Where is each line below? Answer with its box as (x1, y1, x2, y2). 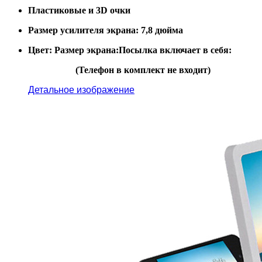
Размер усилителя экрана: (28, 25, 139, 35)
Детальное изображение (28, 84, 135, 95)
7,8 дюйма (141, 25, 183, 35)
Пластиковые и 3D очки (28, 5, 130, 15)
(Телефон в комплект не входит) (75, 64, 211, 75)
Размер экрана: (54, 44, 119, 55)
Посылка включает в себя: (119, 44, 232, 55)
